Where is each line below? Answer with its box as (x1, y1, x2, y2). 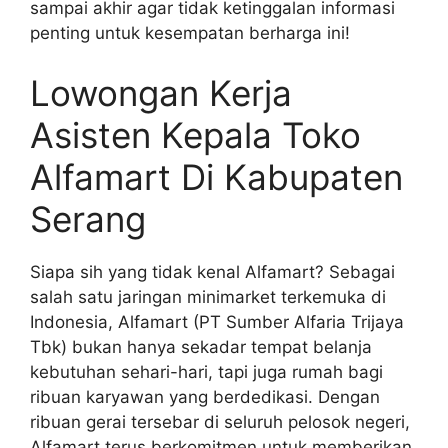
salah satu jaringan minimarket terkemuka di (30, 286, 386, 307)
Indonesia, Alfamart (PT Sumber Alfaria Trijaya (30, 311, 404, 332)
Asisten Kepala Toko (30, 113, 361, 156)
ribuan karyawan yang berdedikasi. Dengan (30, 386, 380, 407)
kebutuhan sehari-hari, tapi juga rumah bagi (30, 361, 383, 382)
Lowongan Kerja (30, 71, 292, 114)
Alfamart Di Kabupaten (30, 155, 403, 198)
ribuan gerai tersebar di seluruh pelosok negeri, (30, 411, 410, 432)
